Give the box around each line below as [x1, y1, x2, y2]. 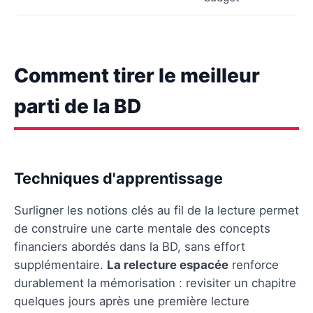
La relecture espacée [107, 257, 228, 272]
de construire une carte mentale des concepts [14, 221, 270, 235]
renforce [228, 257, 279, 272]
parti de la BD [14, 94, 141, 118]
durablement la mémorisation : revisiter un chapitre [14, 275, 296, 290]
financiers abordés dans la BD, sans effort [14, 239, 245, 254]
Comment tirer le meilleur [14, 63, 260, 87]
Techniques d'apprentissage [14, 168, 223, 187]
